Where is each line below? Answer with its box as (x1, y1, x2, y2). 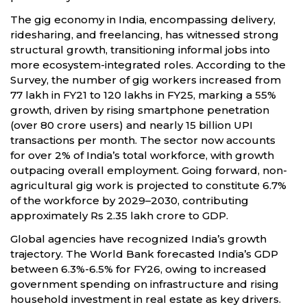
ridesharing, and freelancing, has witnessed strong (10, 27, 279, 41)
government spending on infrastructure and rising (10, 277, 279, 291)
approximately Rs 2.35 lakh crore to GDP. (10, 208, 228, 222)
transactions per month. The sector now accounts (10, 133, 275, 147)
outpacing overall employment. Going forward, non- (10, 163, 287, 177)
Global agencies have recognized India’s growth (10, 232, 267, 245)
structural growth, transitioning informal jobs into (10, 42, 270, 56)
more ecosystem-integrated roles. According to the (10, 58, 286, 71)
